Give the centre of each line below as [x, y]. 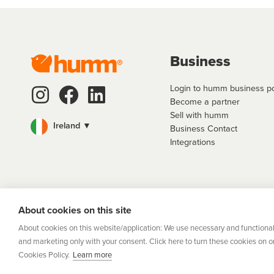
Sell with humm [199, 115]
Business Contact [204, 128]
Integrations [193, 142]
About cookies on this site [75, 210]
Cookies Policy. [44, 254]
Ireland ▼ [71, 125]
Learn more [92, 254]
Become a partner [205, 101]
